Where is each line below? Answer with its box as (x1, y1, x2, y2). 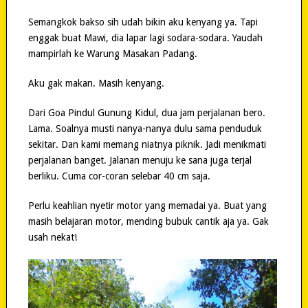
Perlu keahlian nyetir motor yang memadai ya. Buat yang (27, 200, 267, 212)
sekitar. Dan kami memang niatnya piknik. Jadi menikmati (27, 139, 266, 151)
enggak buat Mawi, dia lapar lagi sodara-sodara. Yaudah (27, 32, 263, 44)
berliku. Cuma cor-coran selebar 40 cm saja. (27, 170, 210, 182)
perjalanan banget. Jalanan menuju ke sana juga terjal (27, 155, 252, 166)
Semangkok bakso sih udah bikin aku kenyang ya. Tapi (27, 16, 258, 28)
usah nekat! (27, 232, 77, 243)
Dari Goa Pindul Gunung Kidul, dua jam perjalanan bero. (27, 107, 265, 119)
